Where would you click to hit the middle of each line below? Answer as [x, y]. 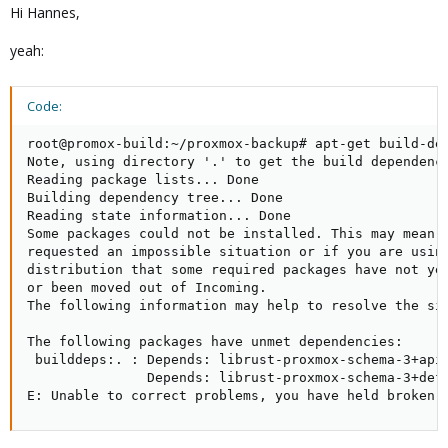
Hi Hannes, [45, 12]
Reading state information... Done [159, 215]
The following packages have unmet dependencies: [215, 341]
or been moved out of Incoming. [147, 287]
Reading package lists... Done [143, 179]
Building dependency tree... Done [155, 197]
